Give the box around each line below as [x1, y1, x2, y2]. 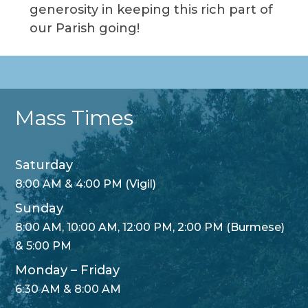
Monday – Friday [15, 263, 120, 278]
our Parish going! [29, 21, 140, 36]
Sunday [15, 201, 64, 217]
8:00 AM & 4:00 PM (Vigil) [15, 177, 157, 191]
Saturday [15, 157, 74, 173]
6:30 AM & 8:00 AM [15, 283, 122, 296]
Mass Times [15, 105, 134, 131]
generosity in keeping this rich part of [29, 2, 273, 17]
